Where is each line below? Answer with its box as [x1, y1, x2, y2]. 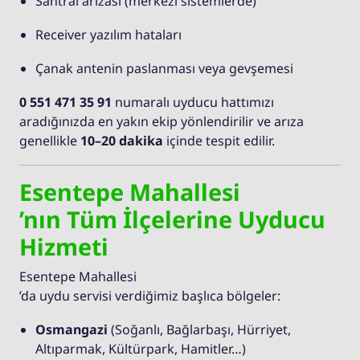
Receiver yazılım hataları [35, 25, 182, 43]
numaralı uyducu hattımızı [112, 92, 274, 111]
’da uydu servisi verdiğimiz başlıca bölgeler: [19, 286, 280, 305]
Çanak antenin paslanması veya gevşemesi [35, 59, 293, 77]
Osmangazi [35, 320, 108, 338]
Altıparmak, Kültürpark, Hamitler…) [35, 339, 246, 358]
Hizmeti [19, 230, 108, 262]
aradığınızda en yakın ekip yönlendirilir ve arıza [19, 112, 304, 130]
